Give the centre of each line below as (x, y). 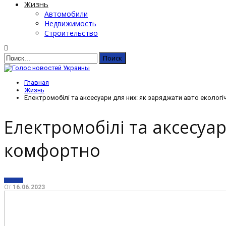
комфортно (52, 151)
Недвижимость (70, 23)
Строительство (71, 33)
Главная (37, 82)
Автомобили (66, 14)
